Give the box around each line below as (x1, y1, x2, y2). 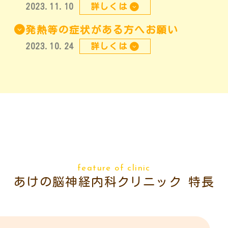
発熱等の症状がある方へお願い (25, 24, 178, 35)
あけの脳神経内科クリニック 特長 (13, 175, 215, 188)
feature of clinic (77, 163, 151, 173)
